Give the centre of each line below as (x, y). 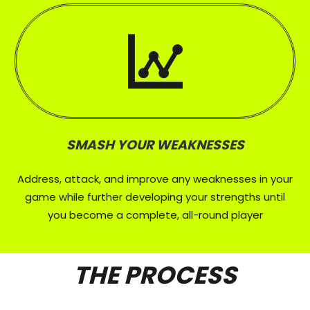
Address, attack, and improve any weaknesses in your (155, 179)
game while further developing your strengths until (155, 197)
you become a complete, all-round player (155, 215)
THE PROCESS (155, 275)
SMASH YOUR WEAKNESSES (155, 145)
